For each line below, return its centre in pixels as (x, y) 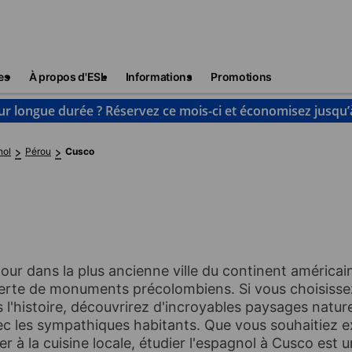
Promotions (241, 77)
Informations (159, 77)
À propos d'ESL (68, 77)
